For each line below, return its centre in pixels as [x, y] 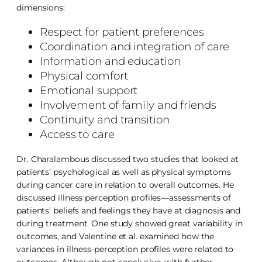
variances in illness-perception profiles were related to [125, 249]
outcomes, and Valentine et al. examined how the [116, 236]
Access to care [77, 135]
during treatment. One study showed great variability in [130, 223]
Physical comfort [84, 76]
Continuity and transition [105, 120]
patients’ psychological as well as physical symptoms [124, 172]
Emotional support [89, 91]
